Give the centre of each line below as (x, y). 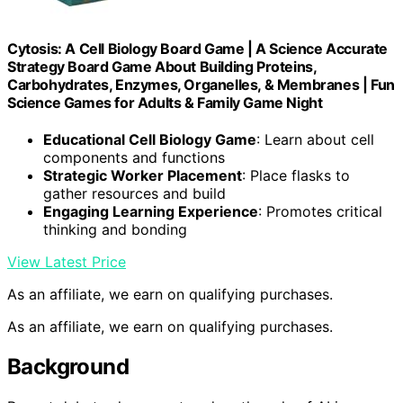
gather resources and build (134, 194)
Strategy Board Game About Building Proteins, (162, 66)
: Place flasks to (296, 176)
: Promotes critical (320, 212)
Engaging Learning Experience (151, 212)
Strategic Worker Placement (143, 176)
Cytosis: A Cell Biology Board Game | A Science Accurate (198, 48)
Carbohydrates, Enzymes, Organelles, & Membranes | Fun (201, 84)
